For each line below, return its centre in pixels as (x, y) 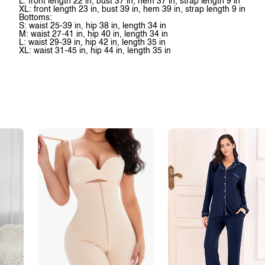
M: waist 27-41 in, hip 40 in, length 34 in (93, 34)
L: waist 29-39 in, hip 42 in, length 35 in (92, 43)
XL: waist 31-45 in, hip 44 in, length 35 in (95, 51)
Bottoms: (35, 18)
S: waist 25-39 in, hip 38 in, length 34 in (93, 26)
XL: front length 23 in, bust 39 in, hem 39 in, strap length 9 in (132, 9)
